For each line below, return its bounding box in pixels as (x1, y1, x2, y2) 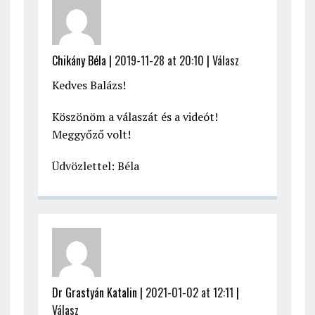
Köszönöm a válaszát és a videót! (51, 109, 218, 125)
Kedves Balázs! (51, 77, 126, 94)
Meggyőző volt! (51, 127, 131, 143)
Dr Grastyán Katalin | (51, 284, 146, 302)
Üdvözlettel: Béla (51, 158, 139, 174)
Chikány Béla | (51, 52, 115, 70)
